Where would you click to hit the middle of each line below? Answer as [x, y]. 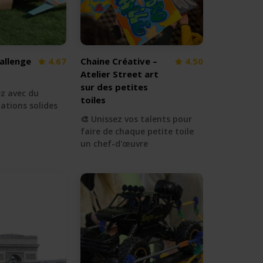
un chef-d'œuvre [114, 144]
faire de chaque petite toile [137, 131]
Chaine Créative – [119, 61]
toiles [93, 100]
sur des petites [114, 87]
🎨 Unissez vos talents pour [136, 119]
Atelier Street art [120, 74]
